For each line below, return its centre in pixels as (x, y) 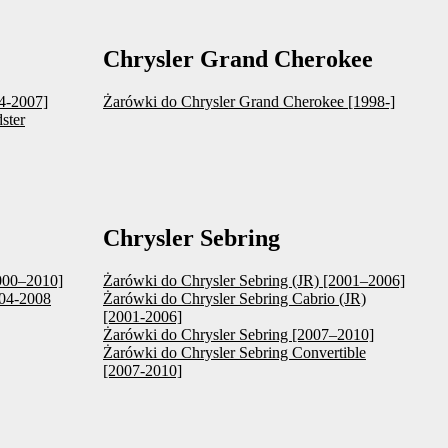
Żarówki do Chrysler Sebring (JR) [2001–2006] (254, 280)
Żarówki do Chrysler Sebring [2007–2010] (238, 334)
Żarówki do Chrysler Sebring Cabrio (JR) (234, 298)
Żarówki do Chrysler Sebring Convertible (234, 352)
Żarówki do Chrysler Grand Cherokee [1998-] (249, 101)
